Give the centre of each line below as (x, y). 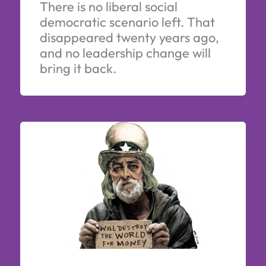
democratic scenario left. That (127, 22)
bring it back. (78, 69)
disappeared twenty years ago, (129, 38)
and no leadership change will (125, 53)
